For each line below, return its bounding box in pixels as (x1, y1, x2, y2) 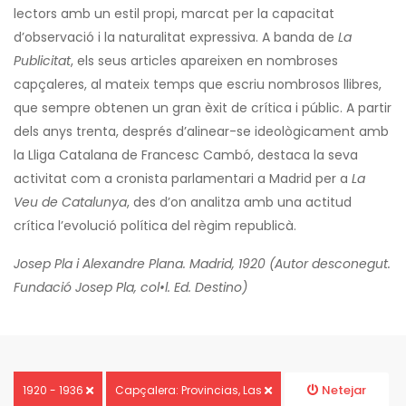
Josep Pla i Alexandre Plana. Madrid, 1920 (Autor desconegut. (14, 255, 391, 274)
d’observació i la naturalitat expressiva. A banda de (14, 28, 338, 47)
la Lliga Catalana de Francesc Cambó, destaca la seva (14, 146, 358, 165)
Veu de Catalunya (14, 193, 127, 212)
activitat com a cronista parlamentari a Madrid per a (14, 169, 352, 188)
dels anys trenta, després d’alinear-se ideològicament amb (14, 122, 389, 141)
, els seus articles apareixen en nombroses (71, 52, 338, 71)
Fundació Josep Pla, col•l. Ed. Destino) (14, 278, 247, 297)
